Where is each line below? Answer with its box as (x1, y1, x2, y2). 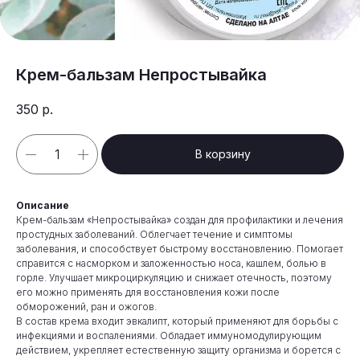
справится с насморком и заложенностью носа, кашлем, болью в (16, 257, 326, 270)
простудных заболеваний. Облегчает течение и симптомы (16, 228, 292, 241)
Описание (16, 199, 69, 212)
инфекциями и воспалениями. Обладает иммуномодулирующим (16, 329, 321, 342)
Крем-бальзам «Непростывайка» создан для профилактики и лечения (16, 214, 343, 227)
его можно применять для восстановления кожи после (16, 286, 280, 299)
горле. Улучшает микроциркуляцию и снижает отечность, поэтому (16, 272, 332, 284)
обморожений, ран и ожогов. (16, 301, 157, 313)
